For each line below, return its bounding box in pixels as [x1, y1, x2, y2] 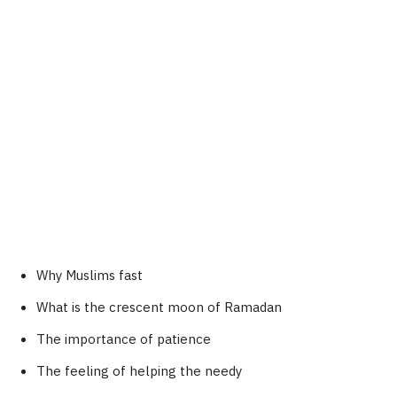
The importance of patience [36, 329, 211, 349]
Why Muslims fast [36, 265, 143, 285]
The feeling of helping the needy [36, 361, 242, 381]
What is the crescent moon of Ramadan [36, 297, 282, 317]
